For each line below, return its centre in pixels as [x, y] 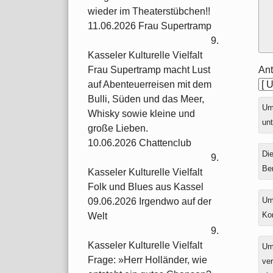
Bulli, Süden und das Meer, [146, 99]
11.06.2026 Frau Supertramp [150, 26]
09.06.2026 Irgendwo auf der [150, 202]
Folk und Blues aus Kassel [146, 187]
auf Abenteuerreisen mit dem [150, 85]
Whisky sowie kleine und [141, 114]
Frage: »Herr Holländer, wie [147, 260]
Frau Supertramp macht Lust [149, 70]
